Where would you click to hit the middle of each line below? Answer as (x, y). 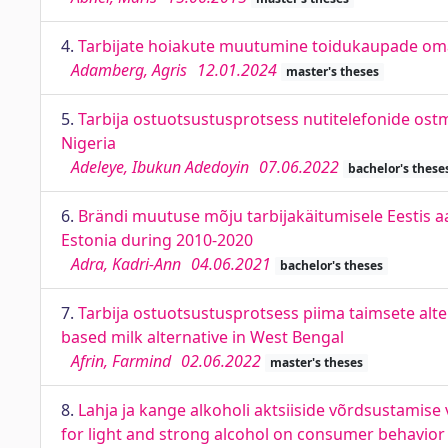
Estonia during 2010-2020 (157, 240)
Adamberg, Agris (129, 70)
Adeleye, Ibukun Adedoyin (160, 167)
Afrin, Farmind (121, 361)
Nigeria (88, 143)
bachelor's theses (331, 265)
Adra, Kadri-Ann (126, 264)
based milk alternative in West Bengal (202, 337)
